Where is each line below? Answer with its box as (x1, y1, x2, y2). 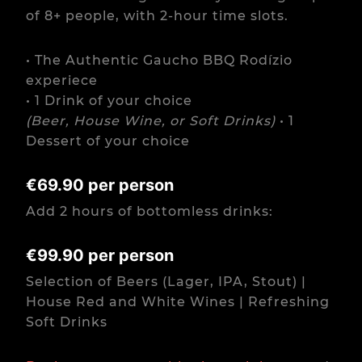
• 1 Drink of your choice (26, 93, 192, 108)
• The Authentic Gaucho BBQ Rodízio (26, 53, 293, 68)
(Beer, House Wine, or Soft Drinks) (26, 113, 280, 128)
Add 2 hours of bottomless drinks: (26, 204, 273, 219)
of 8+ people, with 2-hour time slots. (26, 8, 288, 23)
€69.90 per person (26, 175, 174, 195)
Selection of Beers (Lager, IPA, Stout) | (26, 274, 306, 289)
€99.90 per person (26, 246, 174, 265)
